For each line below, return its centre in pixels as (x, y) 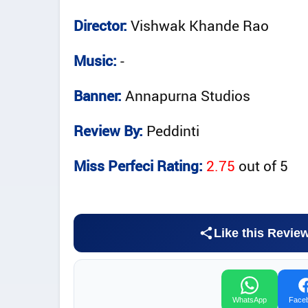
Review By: (108, 131)
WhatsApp (250, 300)
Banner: (98, 96)
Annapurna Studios (188, 96)
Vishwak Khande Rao (200, 26)
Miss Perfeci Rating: (138, 166)
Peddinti (173, 131)
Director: (100, 26)
